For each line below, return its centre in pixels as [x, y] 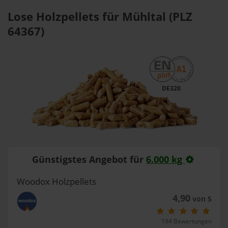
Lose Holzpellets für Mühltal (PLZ [100, 17]
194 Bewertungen [186, 221]
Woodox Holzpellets [56, 181]
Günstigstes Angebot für [89, 159]
